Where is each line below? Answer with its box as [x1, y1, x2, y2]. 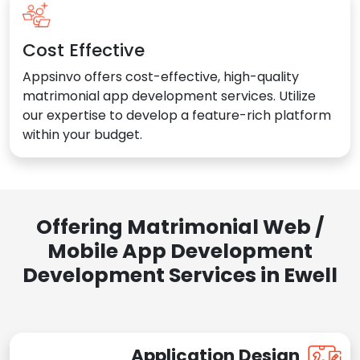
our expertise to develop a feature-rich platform [22, 106, 331, 125]
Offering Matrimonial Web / [36, 213, 324, 242]
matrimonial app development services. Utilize [22, 87, 316, 106]
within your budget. [22, 125, 142, 145]
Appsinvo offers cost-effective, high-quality [22, 67, 299, 87]
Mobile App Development [47, 237, 313, 266]
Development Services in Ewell [22, 261, 337, 290]
